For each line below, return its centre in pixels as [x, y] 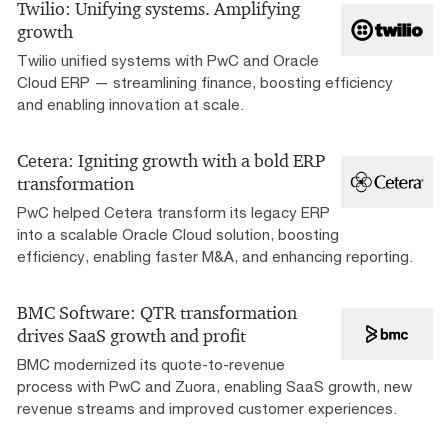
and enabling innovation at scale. [130, 104]
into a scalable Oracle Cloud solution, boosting [178, 234]
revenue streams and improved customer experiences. [207, 408]
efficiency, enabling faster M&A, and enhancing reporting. [215, 256]
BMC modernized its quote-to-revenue [151, 364]
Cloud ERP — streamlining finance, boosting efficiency [205, 82]
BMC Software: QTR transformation [157, 313]
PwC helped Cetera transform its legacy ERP [173, 212]
